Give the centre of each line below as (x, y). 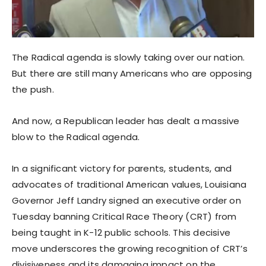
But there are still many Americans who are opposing (132, 73)
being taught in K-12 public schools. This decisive (121, 232)
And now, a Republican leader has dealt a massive (126, 121)
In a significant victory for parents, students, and (122, 168)
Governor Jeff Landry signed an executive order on (126, 200)
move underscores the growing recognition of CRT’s (130, 248)
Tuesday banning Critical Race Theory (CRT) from (124, 216)
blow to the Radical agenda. (76, 137)
